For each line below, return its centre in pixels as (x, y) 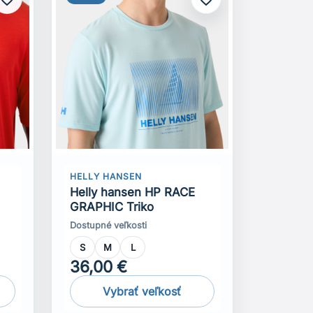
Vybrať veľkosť (142, 291)
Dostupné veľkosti (109, 225)
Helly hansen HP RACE (133, 192)
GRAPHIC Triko (112, 206)
